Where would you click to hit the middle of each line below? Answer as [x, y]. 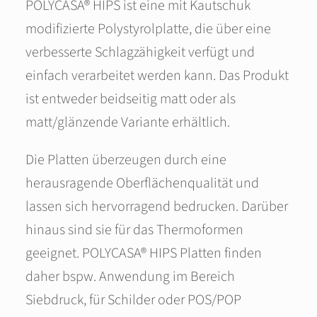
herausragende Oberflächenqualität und [142, 183]
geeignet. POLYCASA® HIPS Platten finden [144, 253]
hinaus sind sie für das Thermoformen [134, 230]
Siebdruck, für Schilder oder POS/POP [133, 300]
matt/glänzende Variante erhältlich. [128, 122]
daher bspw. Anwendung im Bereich [130, 277]
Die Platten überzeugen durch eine [126, 160]
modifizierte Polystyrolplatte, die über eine [148, 29]
